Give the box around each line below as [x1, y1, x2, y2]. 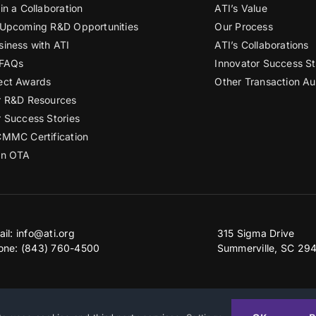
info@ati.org [16, 226, 75, 239]
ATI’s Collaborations [214, 38, 309, 51]
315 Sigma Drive [217, 226, 295, 239]
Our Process [214, 20, 273, 32]
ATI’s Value [214, 1, 267, 14]
